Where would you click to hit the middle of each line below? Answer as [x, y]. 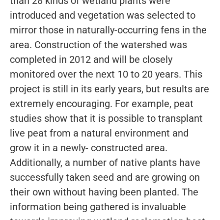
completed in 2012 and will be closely [91, 59]
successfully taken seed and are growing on [105, 177]
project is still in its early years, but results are [110, 89]
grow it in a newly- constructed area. [89, 148]
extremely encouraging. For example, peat [102, 103]
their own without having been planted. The [104, 192]
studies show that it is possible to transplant [106, 118]
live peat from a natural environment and [99, 133]
